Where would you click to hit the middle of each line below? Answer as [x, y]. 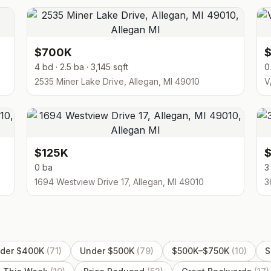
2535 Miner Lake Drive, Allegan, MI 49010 [117, 81]
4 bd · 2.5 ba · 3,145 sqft [81, 67]
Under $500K [107, 251]
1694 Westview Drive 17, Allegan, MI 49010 [119, 182]
